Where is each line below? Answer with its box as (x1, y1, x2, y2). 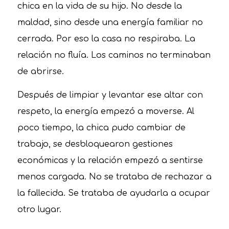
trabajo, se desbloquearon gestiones (17, 139, 173, 149)
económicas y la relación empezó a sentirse (17, 155, 203, 165)
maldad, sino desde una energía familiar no (17, 18, 203, 28)
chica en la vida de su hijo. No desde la (17, 2, 182, 11)
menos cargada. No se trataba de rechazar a (17, 172, 212, 181)
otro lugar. (17, 204, 61, 214)
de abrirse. (17, 67, 64, 77)
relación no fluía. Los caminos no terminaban (17, 51, 211, 60)
